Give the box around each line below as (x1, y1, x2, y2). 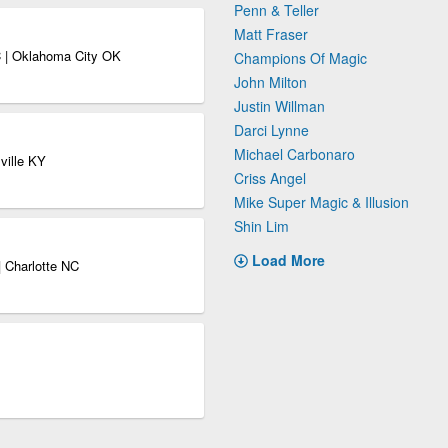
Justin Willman (234, 96, 325, 116)
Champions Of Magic (234, 48, 367, 68)
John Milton (234, 72, 307, 92)
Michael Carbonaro (234, 144, 355, 164)
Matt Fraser (234, 24, 308, 44)
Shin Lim (234, 216, 289, 236)
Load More (252, 250, 325, 270)
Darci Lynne (234, 120, 309, 140)
